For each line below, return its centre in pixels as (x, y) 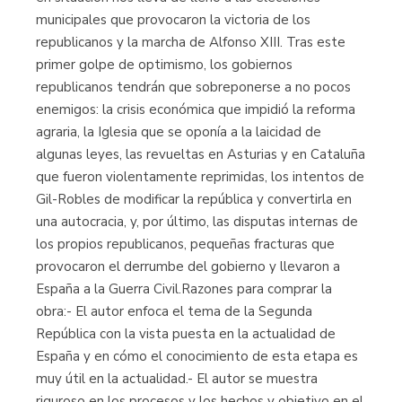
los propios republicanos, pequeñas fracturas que (185, 244)
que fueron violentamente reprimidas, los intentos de (200, 177)
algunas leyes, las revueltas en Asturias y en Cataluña (201, 154)
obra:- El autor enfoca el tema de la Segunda (174, 311)
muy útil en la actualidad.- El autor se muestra (177, 379)
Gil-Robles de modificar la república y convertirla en (194, 199)
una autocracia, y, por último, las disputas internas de (197, 222)
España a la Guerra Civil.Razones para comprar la (184, 289)
